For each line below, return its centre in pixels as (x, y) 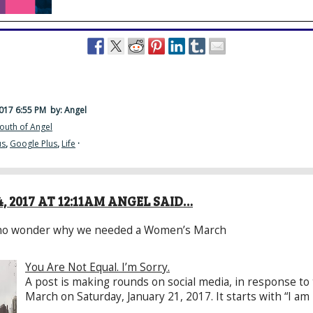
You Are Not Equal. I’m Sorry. (97, 267)
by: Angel (67, 110)
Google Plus (34, 143)
